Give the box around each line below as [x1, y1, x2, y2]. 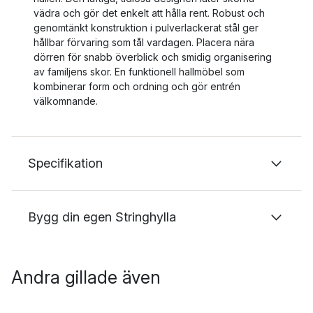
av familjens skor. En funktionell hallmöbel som [34, 66, 245, 78]
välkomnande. [34, 95, 98, 107]
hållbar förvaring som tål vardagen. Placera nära [34, 36, 254, 48]
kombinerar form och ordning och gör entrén [34, 80, 240, 92]
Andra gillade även [11, 267, 161, 288]
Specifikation [28, 156, 103, 170]
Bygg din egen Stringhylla [28, 210, 176, 224]
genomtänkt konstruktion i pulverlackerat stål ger [34, 22, 259, 34]
